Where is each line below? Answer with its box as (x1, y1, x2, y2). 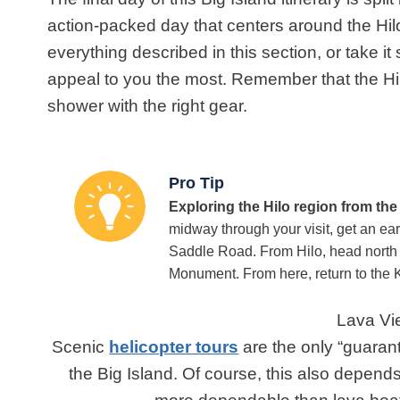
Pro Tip (169, 174, 225, 193)
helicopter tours (109, 337, 239, 357)
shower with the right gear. (47, 96, 248, 116)
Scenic (52, 337, 110, 357)
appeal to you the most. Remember (47, 70, 318, 89)
